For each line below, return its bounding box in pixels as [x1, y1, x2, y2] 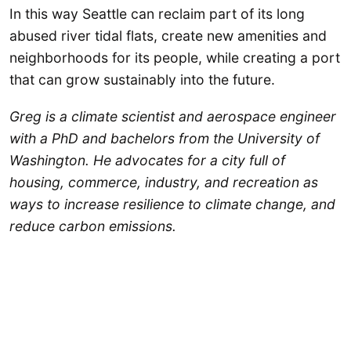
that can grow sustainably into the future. [9, 71, 275, 88]
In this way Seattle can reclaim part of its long [9, 5, 305, 22]
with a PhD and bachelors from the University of [9, 129, 320, 147]
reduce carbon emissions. [9, 217, 176, 234]
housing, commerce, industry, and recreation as [9, 173, 318, 190]
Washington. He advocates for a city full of [9, 151, 285, 168]
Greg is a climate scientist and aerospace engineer [9, 107, 336, 125]
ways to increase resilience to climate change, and [9, 195, 335, 212]
